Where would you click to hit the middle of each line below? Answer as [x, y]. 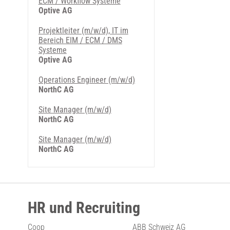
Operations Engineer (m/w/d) [87, 80]
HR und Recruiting [84, 208]
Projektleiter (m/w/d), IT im [83, 31]
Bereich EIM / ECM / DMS [80, 40]
